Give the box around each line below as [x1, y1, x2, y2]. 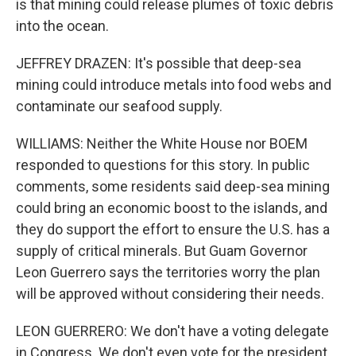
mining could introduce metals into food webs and [16, 76, 331, 93]
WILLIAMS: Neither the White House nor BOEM [16, 135, 308, 152]
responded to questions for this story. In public [16, 157, 310, 173]
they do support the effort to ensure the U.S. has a [16, 221, 330, 238]
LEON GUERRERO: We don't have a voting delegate [16, 323, 329, 339]
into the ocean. [16, 17, 109, 34]
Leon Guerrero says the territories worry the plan [16, 264, 320, 281]
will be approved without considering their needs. [16, 285, 324, 302]
